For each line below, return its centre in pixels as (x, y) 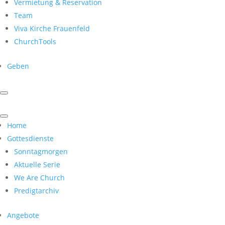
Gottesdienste (30, 138)
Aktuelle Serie (37, 164)
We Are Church (39, 178)
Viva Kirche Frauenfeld (52, 28)
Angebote (23, 215)
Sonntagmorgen (41, 151)
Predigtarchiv (36, 191)
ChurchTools (35, 41)
